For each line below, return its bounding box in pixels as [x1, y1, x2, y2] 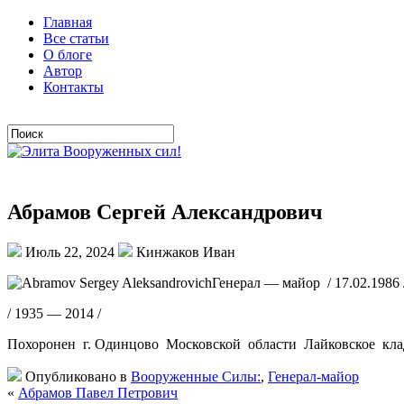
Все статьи [43, 31, 109, 46]
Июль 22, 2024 [22, 243, 118, 260]
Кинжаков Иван [133, 243, 235, 260]
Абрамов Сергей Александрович [7, 199, 323, 224]
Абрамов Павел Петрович [18, 384, 178, 400]
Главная [43, 14, 92, 30]
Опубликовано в [22, 368, 131, 384]
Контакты [43, 79, 104, 95]
